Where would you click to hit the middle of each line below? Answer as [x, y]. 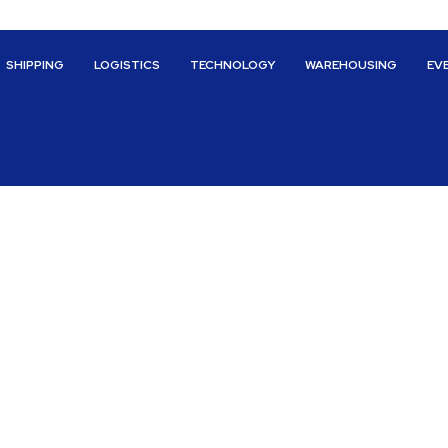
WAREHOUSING [351, 65]
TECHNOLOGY [233, 65]
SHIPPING [35, 65]
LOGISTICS [127, 65]
